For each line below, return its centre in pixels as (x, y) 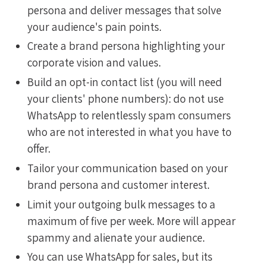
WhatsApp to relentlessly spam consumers (129, 115)
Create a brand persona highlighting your (126, 46)
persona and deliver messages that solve (124, 10)
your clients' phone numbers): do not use (126, 99)
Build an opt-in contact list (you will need (125, 82)
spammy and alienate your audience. (116, 237)
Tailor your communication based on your (128, 168)
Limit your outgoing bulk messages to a (121, 204)
